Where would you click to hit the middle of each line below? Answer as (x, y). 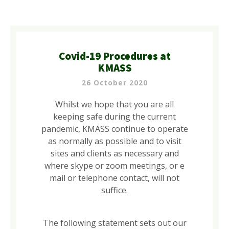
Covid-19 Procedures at (114, 56)
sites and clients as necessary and (114, 153)
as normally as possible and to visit (114, 141)
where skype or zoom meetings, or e (114, 165)
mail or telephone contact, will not (114, 178)
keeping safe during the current (114, 116)
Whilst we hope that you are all (114, 104)
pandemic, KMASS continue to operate (114, 129)
